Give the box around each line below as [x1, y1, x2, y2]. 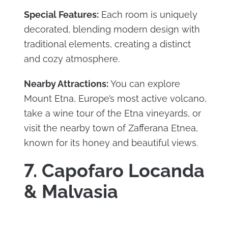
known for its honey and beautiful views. [23, 137, 198, 149]
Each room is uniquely [98, 9, 197, 20]
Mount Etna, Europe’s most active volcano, [23, 93, 207, 104]
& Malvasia [23, 181, 118, 203]
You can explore [108, 78, 180, 90]
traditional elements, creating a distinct [23, 39, 191, 50]
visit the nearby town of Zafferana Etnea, [23, 123, 198, 134]
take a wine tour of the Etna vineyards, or [23, 108, 201, 119]
